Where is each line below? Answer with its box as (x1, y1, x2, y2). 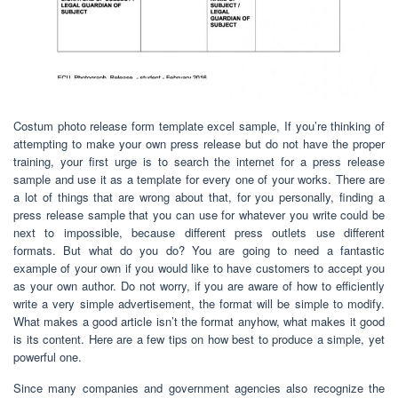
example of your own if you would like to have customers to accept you (13, 259, 385, 276)
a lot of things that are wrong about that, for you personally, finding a (13, 187, 385, 205)
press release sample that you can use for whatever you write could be (13, 205, 385, 223)
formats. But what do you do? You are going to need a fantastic (13, 241, 385, 259)
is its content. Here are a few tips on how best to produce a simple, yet (13, 330, 385, 347)
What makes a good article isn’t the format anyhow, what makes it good (13, 312, 385, 330)
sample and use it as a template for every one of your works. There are (13, 170, 385, 187)
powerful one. (13, 347, 82, 365)
